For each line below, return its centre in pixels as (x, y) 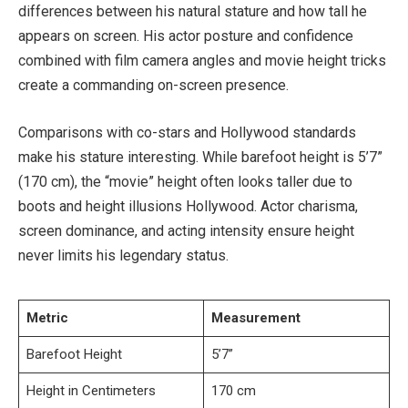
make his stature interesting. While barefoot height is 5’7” (200, 157)
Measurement (255, 317)
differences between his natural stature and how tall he (193, 12)
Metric (47, 317)
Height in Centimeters (91, 390)
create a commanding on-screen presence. (153, 86)
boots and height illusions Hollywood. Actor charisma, (188, 206)
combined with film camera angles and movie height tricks (202, 61)
